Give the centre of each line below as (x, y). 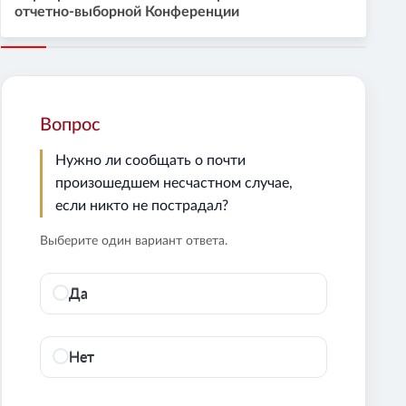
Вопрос (71, 125)
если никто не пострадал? (142, 205)
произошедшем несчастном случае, (174, 183)
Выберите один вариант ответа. (134, 241)
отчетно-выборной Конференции (127, 11)
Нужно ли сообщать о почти (151, 160)
